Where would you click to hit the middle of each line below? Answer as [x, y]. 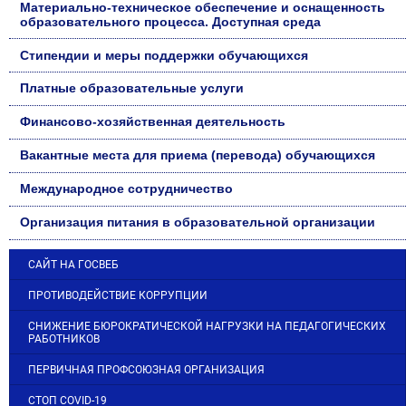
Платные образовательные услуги [132, 88]
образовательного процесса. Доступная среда [171, 21]
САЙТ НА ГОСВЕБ [73, 264]
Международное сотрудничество [127, 189]
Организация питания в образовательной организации [198, 222]
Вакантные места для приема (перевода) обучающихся [198, 155]
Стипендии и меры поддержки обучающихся [164, 55]
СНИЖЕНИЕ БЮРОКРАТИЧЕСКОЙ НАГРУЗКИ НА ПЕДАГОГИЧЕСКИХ [207, 326]
